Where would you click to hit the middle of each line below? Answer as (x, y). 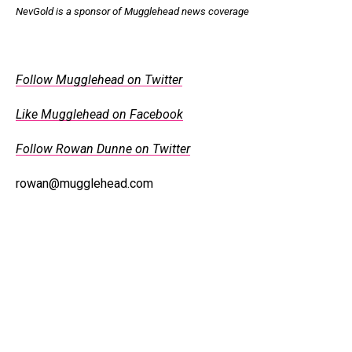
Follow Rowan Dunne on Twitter (103, 149)
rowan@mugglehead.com (84, 184)
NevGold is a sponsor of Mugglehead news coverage (134, 12)
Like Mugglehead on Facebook (99, 115)
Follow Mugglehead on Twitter (99, 80)
